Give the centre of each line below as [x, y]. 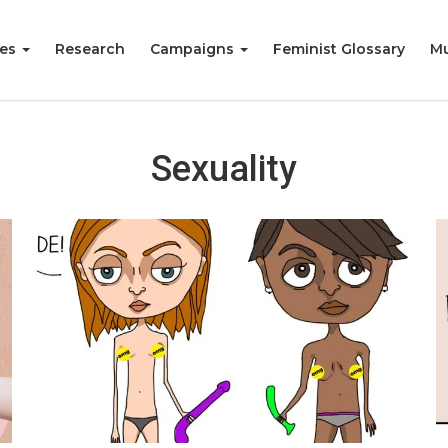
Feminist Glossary [339, 49]
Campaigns [194, 49]
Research [90, 49]
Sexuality [224, 169]
